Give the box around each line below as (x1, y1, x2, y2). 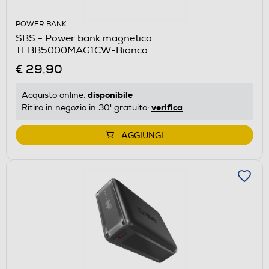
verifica (151, 101, 183, 113)
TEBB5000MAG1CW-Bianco (16, 44, 148, 56)
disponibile (88, 89, 133, 100)
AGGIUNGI (121, 130, 163, 141)
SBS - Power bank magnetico (16, 32, 152, 44)
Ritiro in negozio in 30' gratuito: (22, 102, 151, 113)
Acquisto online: (22, 89, 88, 100)
